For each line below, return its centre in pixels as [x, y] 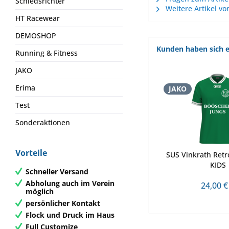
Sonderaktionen [43, 122]
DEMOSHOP [36, 36]
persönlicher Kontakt [63, 203]
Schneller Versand [57, 171]
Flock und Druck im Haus [70, 215]
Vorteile [31, 153]
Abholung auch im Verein [70, 183]
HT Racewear [38, 18]
